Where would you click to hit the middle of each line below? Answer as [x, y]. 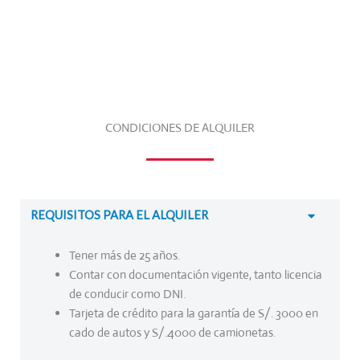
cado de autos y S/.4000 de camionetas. [173, 332]
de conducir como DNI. [127, 294]
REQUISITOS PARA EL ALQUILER [119, 215]
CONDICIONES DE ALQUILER [180, 127]
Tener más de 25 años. [124, 255]
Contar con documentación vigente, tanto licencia [195, 274]
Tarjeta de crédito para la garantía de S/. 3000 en [193, 313]
